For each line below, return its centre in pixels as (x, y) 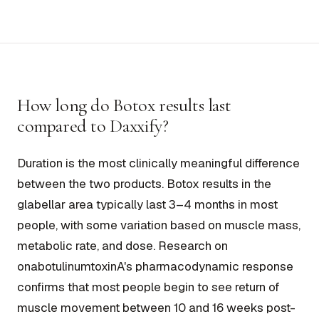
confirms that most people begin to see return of (148, 287)
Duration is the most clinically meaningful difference (158, 163)
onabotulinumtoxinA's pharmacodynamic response (155, 266)
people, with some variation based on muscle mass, (159, 225)
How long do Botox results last (124, 105)
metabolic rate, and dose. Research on (122, 245)
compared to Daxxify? (93, 125)
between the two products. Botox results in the (144, 183)
